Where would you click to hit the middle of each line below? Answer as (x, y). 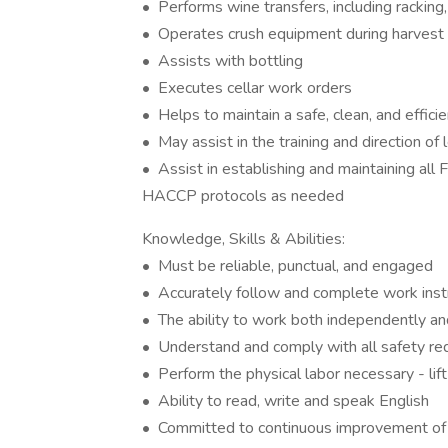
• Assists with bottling (222, 61)
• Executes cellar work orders (247, 88)
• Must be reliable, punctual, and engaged (287, 266)
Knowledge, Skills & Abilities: (243, 239)
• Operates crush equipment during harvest (293, 34)
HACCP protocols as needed (243, 196)
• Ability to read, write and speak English (285, 401)
